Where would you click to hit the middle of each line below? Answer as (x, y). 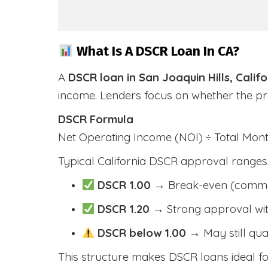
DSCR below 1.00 (142, 233)
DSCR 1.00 (126, 185)
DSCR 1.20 (125, 209)
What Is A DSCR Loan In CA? (156, 51)
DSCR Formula (96, 119)
